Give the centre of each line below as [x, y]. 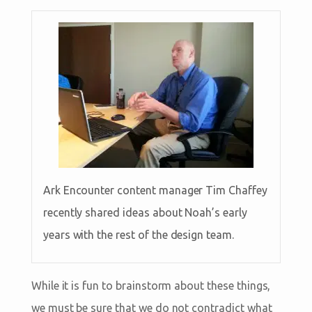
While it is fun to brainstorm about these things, [151, 285]
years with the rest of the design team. [138, 234]
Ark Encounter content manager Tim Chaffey [155, 190]
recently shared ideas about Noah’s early [145, 212]
